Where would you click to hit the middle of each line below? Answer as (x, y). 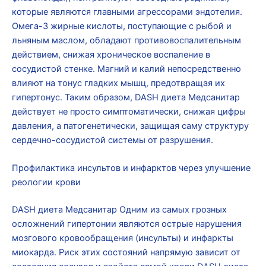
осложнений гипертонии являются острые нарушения (127, 224)
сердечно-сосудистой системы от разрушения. (113, 140)
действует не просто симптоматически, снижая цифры (129, 112)
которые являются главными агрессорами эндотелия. (127, 12)
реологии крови (46, 183)
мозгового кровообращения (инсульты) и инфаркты (123, 238)
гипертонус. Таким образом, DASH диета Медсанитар (126, 98)
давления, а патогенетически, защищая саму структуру (130, 126)
